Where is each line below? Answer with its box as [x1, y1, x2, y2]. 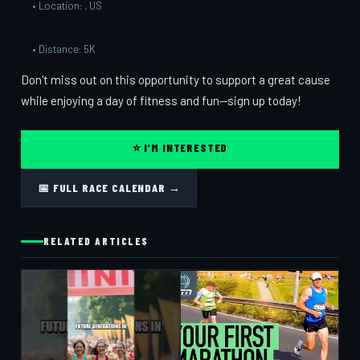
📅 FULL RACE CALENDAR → [38, 181, 181, 194]
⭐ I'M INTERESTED [132, 141, 228, 154]
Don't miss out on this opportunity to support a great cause [21, 72, 330, 87]
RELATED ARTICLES [43, 235, 149, 247]
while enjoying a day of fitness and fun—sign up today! [21, 93, 301, 108]
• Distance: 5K [32, 43, 96, 55]
